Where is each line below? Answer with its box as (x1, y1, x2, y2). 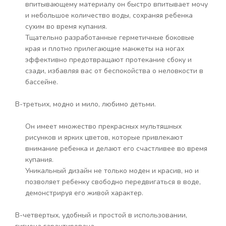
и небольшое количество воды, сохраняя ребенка (25, 11, 193, 20)
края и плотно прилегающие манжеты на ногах (25, 44, 184, 53)
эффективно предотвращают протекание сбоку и (25, 55, 192, 65)
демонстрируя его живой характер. (25, 188, 143, 198)
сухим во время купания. (25, 22, 107, 31)
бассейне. (25, 77, 58, 87)
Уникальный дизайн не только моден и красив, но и (25, 166, 199, 176)
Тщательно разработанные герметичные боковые (25, 33, 194, 42)
